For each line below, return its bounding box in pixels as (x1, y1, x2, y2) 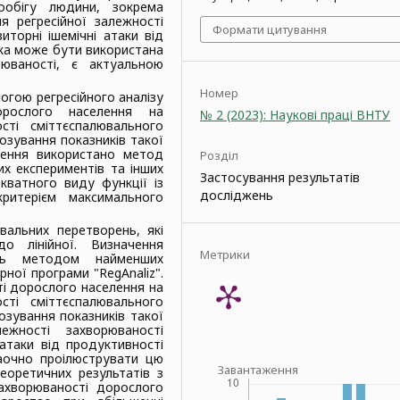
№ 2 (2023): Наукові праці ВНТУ (200, 105, 390, 123)
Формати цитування (212, 21, 327, 37)
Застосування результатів (200, 168, 360, 186)
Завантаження (218, 361, 298, 378)
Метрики (200, 246, 250, 262)
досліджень (200, 186, 273, 204)
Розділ (200, 146, 238, 163)
